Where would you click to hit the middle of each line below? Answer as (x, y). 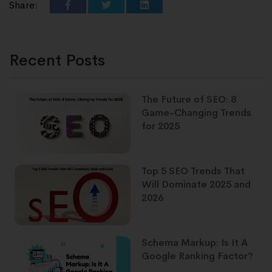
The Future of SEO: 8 (189, 99)
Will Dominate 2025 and (196, 185)
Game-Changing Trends (196, 112)
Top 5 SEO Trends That (193, 171)
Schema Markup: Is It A (195, 243)
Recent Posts (57, 60)
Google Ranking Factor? (197, 256)
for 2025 (161, 126)
